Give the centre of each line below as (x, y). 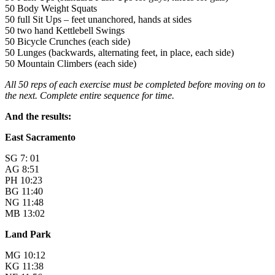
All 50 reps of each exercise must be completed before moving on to (135, 85)
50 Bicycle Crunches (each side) (68, 42)
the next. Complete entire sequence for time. (90, 96)
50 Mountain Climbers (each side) (71, 64)
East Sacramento (40, 137)
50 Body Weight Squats (51, 9)
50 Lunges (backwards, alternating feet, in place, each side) (119, 53)
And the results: (38, 117)
